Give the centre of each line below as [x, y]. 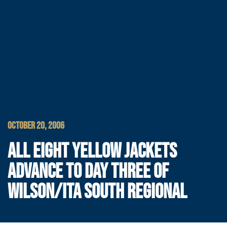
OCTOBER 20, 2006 [36, 126]
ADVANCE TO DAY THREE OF [88, 172]
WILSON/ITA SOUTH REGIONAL [97, 192]
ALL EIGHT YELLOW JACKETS [92, 152]
